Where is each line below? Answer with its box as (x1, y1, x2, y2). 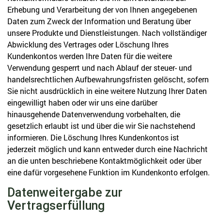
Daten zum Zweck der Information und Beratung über (7, 16, 191, 26)
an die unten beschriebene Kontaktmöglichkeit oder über (7, 155, 201, 166)
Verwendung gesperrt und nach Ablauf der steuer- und (7, 62, 192, 73)
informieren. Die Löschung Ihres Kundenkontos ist (7, 132, 179, 142)
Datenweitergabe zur (7, 185, 123, 200)
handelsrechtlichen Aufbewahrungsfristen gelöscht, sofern (7, 74, 209, 84)
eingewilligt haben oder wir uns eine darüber (7, 97, 157, 108)
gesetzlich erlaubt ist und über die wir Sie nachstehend (7, 121, 195, 131)
